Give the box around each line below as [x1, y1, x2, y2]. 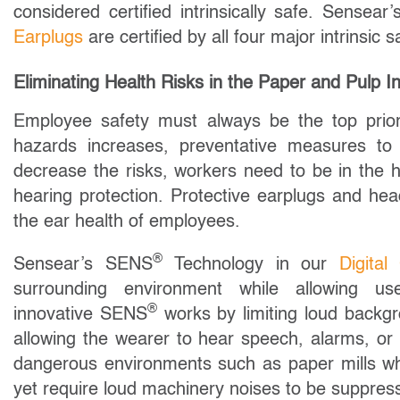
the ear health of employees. [13, 212, 246, 231]
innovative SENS [13, 305, 147, 324]
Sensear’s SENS [13, 255, 153, 274]
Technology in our [162, 255, 339, 274]
